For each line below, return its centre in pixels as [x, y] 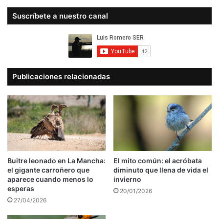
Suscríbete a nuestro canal [60, 16]
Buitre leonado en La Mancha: [56, 160]
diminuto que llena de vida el [161, 170]
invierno [127, 179]
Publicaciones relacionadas [61, 77]
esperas [21, 188]
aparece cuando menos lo [50, 179]
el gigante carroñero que [48, 170]
